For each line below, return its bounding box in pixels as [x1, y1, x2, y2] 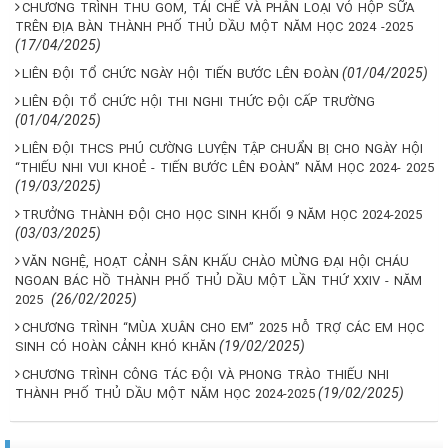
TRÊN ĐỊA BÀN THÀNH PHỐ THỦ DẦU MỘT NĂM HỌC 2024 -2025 [15, 18, 413, 34]
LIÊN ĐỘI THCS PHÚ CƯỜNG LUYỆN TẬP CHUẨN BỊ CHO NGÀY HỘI [22, 140, 423, 156]
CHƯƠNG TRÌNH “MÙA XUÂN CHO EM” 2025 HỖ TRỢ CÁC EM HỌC [22, 319, 424, 335]
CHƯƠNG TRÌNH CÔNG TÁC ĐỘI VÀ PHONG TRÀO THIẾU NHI [22, 366, 389, 382]
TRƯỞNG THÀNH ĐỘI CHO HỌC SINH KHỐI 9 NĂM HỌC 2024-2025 [22, 206, 422, 222]
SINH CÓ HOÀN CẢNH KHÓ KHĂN [15, 338, 216, 354]
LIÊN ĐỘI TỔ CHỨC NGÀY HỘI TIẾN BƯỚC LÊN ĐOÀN [22, 65, 339, 81]
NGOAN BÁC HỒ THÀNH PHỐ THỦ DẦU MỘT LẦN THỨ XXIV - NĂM [15, 272, 422, 288]
